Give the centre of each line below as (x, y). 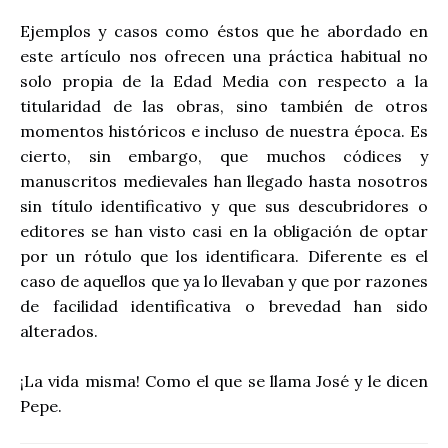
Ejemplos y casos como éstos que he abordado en (224, 30)
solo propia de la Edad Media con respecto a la (224, 80)
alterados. (59, 330)
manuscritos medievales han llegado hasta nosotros (224, 180)
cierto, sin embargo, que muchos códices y (224, 155)
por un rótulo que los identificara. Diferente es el (224, 255)
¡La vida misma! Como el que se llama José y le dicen (224, 381)
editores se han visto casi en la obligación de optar (224, 230)
